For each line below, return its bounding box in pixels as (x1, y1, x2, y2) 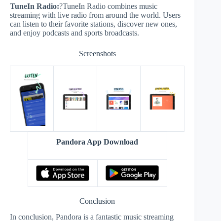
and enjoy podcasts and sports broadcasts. (10, 28, 139, 37)
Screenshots (78, 49, 116, 58)
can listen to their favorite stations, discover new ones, (10, 19, 177, 28)
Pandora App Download (56, 137, 139, 146)
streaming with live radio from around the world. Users (10, 10, 181, 19)
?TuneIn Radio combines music (59, 1, 157, 10)
